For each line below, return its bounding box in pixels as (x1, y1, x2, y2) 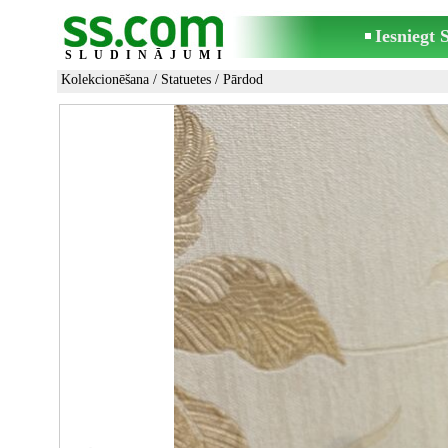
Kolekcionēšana (61, 72, 149, 87)
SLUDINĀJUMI (65, 48, 229, 62)
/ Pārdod (211, 72, 263, 87)
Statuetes (161, 72, 211, 87)
